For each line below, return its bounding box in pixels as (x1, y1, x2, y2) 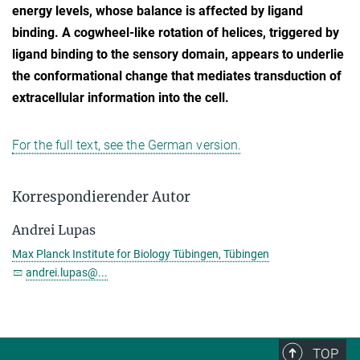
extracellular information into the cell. (12, 89, 229, 105)
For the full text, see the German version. (12, 137, 242, 153)
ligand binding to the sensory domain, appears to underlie (12, 46, 344, 62)
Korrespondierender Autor (12, 187, 190, 206)
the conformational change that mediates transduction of (12, 67, 342, 84)
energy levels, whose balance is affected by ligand (12, 2, 303, 18)
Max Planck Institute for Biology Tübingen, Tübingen (12, 247, 269, 260)
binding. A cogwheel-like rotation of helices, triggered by (12, 24, 339, 40)
